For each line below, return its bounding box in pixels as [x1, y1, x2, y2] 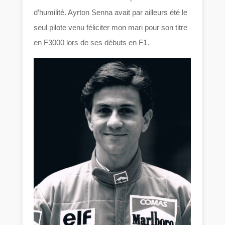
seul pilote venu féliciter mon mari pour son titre [34, 23, 188, 32]
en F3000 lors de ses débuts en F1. [34, 38, 150, 47]
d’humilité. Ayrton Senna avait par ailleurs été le [34, 8, 188, 17]
